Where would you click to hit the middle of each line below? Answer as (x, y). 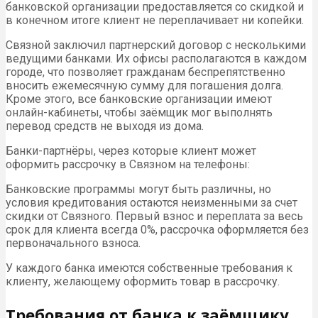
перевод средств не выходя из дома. (105, 126)
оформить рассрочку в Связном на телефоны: (128, 164)
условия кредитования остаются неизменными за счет (152, 202)
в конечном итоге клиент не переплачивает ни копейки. (155, 20)
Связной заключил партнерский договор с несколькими (156, 45)
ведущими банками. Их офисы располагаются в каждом (156, 58)
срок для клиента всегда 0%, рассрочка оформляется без (157, 229)
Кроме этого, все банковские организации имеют (139, 99)
